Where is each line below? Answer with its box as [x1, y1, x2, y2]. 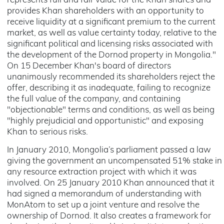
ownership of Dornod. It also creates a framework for [7, 212, 211, 220]
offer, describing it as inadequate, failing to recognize [7, 84, 210, 92]
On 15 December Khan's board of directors [7, 62, 171, 70]
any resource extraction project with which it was [7, 168, 196, 176]
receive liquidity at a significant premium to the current [7, 18, 215, 26]
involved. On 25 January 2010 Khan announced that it [7, 179, 214, 187]
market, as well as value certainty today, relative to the [7, 29, 216, 37]
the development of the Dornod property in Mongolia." [7, 51, 216, 59]
